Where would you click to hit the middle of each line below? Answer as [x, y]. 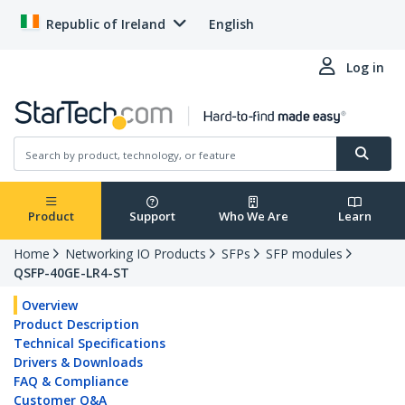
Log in [365, 67]
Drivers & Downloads [78, 363]
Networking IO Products [136, 254]
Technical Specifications [89, 344]
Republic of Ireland [106, 24]
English [231, 24]
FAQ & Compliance [71, 381]
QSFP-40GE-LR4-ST [71, 273]
